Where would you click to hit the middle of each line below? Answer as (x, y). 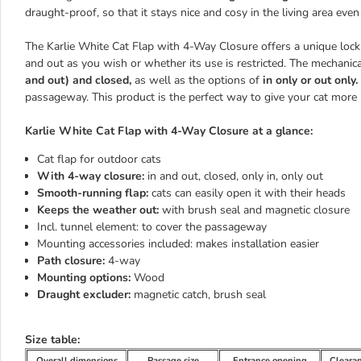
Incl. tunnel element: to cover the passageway (152, 227)
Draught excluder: (84, 295)
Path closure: (71, 261)
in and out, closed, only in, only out (234, 176)
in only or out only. (309, 80)
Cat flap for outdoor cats (99, 159)
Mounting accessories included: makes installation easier (178, 244)
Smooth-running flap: (93, 193)
